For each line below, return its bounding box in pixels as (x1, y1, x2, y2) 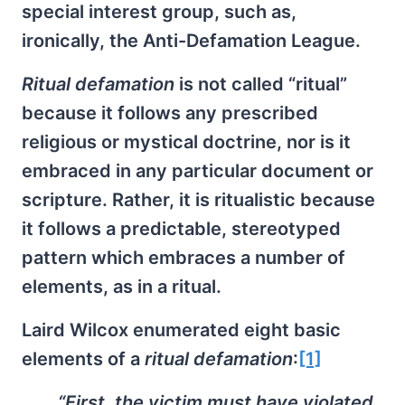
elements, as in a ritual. (22, 276, 221, 297)
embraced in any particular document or (22, 160, 373, 182)
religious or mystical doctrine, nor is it (22, 131, 351, 153)
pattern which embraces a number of (22, 247, 345, 268)
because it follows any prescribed (22, 102, 318, 124)
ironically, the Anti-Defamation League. (22, 30, 361, 52)
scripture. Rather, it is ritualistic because (22, 189, 375, 211)
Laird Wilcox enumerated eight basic (22, 319, 341, 341)
